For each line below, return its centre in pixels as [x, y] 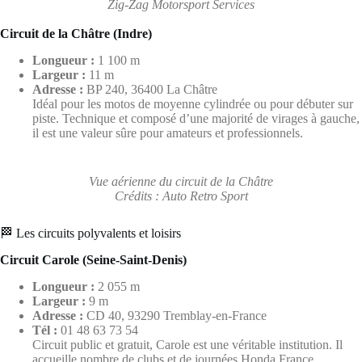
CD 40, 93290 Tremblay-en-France [175, 315]
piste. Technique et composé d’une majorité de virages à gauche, [196, 119]
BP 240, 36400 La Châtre [150, 90]
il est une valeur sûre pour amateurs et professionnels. [168, 133]
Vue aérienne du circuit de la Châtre [181, 182]
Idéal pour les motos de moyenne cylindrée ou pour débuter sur [193, 104]
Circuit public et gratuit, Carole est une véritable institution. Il [187, 344]
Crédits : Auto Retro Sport [181, 196]
